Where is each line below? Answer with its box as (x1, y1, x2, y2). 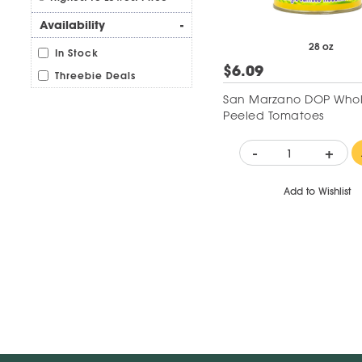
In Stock (55, 46, 99, 60)
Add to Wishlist (284, 184, 351, 199)
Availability (40, 17, 105, 33)
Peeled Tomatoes (223, 107, 324, 124)
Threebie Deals (55, 69, 137, 82)
